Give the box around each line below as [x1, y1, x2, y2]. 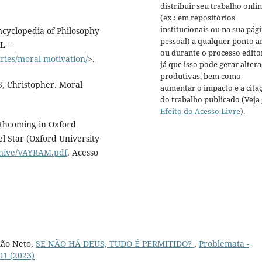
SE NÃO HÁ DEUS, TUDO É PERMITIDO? [36, 238, 194, 250]
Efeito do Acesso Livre [160, 106, 240, 117]
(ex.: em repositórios [160, 12, 235, 23]
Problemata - [199, 238, 249, 250]
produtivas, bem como [160, 71, 241, 82]
